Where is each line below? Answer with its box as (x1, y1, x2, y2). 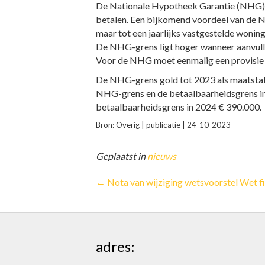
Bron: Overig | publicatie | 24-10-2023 (96, 120, 231, 130)
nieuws (147, 150, 176, 161)
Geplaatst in (96, 150, 147, 161)
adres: (96, 238, 135, 255)
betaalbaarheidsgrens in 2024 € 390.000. (96, 101, 261, 112)
